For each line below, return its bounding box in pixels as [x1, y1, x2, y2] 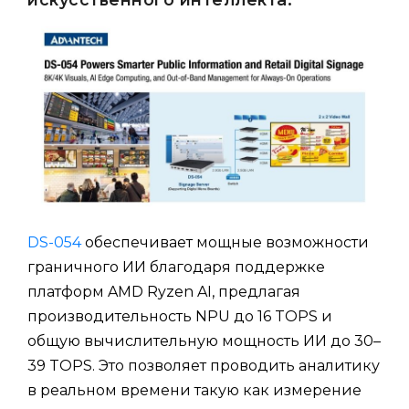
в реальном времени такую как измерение [27, 382, 362, 400]
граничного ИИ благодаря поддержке [27, 258, 325, 277]
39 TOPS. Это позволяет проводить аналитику [27, 357, 380, 375]
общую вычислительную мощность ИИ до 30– [27, 332, 381, 351]
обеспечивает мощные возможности [81, 234, 369, 252]
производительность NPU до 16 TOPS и [27, 308, 332, 326]
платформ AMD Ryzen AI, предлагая [27, 283, 300, 301]
